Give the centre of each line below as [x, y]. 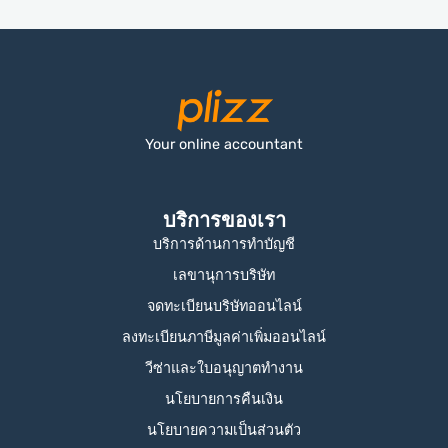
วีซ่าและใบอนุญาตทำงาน [224, 368]
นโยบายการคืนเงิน [224, 399]
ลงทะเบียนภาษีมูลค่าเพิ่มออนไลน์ [224, 337]
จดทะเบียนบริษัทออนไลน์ [224, 306]
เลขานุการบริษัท [224, 275]
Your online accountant [224, 144]
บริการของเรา [224, 219]
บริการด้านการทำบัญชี [224, 244]
